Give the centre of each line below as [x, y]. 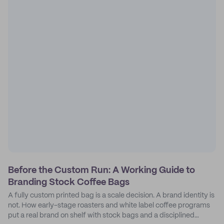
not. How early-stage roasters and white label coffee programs [109, 205]
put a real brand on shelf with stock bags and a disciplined [101, 215]
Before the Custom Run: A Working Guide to [101, 170]
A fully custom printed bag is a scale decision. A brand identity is [111, 195]
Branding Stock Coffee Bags [69, 182]
